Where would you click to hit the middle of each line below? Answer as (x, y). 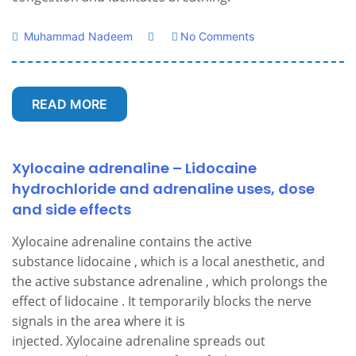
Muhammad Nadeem (77, 36)
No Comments (217, 36)
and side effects (72, 209)
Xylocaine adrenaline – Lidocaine (134, 168)
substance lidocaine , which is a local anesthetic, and (168, 261)
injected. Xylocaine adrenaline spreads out (139, 341)
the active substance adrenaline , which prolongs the (170, 281)
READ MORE (70, 104)
